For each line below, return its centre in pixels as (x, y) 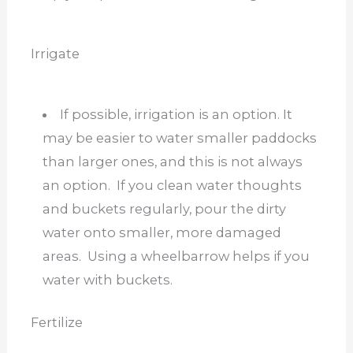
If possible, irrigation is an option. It (176, 114)
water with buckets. (107, 279)
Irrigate (55, 54)
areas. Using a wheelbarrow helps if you (176, 256)
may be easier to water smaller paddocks (179, 137)
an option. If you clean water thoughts (172, 185)
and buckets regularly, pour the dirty (164, 208)
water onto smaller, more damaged (162, 232)
